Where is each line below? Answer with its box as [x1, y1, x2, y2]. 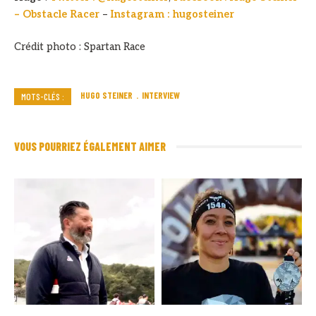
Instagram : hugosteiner [111, 8, 234, 21]
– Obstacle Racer [14, 8, 99, 21]
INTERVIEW [142, 90, 180, 102]
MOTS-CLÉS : [21, 91, 64, 103]
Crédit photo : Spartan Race [14, 41, 145, 54]
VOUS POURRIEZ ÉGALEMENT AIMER [14, 140, 166, 154]
